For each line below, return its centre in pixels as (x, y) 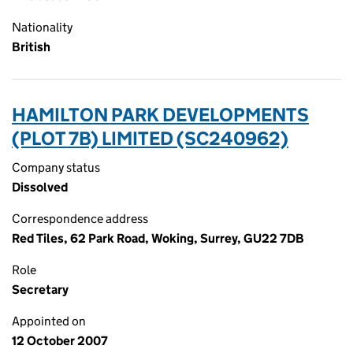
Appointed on (49, 321)
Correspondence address (80, 219)
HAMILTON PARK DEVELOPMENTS (160, 115)
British (31, 47)
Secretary (40, 290)
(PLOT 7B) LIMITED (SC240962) (150, 138)
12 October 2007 (60, 341)
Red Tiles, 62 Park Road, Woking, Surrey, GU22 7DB (158, 238)
